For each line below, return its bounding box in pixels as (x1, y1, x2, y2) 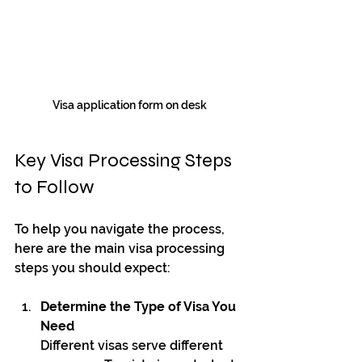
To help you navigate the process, (15, 221, 228, 238)
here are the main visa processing (15, 241, 228, 257)
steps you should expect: (15, 260, 170, 276)
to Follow (15, 175, 95, 200)
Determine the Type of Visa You (40, 299, 239, 315)
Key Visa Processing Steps (15, 149, 236, 173)
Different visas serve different (40, 338, 226, 354)
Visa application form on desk (52, 99, 207, 112)
